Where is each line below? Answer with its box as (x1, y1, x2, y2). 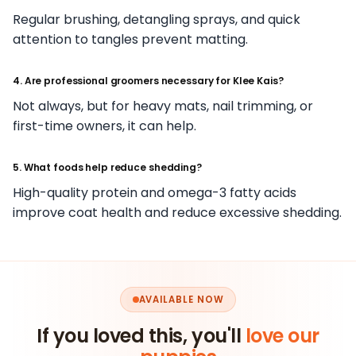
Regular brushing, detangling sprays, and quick (13, 10, 300, 29)
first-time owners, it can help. (13, 117, 196, 136)
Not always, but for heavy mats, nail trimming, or (13, 97, 313, 116)
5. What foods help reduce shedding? (13, 161, 202, 175)
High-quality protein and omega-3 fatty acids (13, 184, 296, 203)
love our (245, 323, 319, 350)
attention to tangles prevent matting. (13, 30, 248, 49)
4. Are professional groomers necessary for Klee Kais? (13, 74, 284, 88)
